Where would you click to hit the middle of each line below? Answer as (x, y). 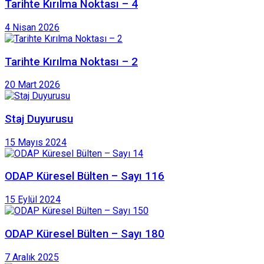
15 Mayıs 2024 (36, 142)
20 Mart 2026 (32, 85)
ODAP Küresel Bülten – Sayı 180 (85, 234)
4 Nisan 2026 (32, 27)
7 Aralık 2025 (32, 257)
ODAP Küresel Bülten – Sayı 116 (85, 176)
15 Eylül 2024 (33, 200)
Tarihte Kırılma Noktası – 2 (71, 62)
